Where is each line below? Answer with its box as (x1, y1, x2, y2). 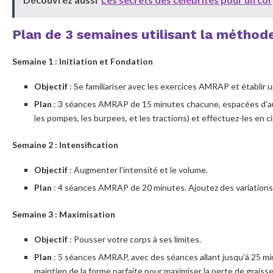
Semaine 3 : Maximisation (12, 208, 115, 219)
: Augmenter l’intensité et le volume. (68, 164, 208, 175)
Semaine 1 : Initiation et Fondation (12, 55, 153, 66)
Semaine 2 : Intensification (12, 139, 118, 150)
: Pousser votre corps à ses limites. (68, 233, 201, 244)
